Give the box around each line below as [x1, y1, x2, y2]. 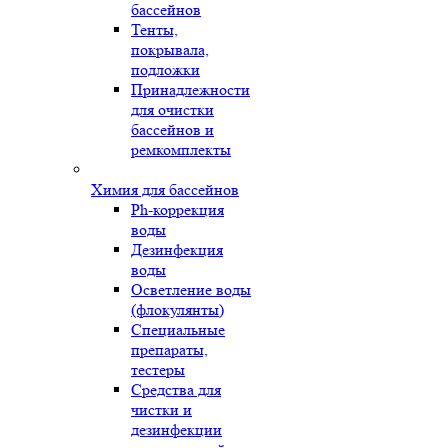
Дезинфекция [131, 240, 223, 259]
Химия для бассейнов [91, 180, 239, 199]
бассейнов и [131, 120, 214, 139]
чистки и [131, 400, 192, 419]
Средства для [131, 380, 221, 399]
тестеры [131, 360, 185, 379]
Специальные [131, 320, 225, 339]
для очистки [131, 100, 214, 119]
